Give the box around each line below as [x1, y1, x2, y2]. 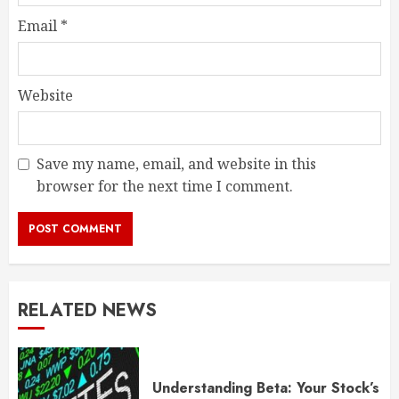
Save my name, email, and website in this [37, 154, 316, 175]
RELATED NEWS [18, 297, 157, 324]
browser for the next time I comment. [37, 176, 293, 197]
